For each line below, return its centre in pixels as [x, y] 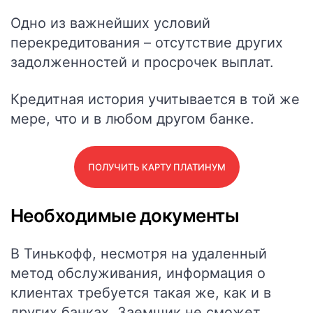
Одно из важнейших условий [110, 23]
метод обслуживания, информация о [138, 273]
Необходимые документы [125, 216]
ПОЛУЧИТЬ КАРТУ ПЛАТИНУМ [156, 167]
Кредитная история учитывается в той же [155, 99]
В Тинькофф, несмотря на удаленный [139, 254]
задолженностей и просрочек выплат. [142, 62]
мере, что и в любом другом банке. [132, 119]
